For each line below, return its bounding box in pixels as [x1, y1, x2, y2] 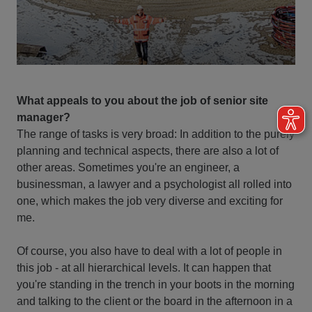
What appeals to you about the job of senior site [17, 94, 268, 107]
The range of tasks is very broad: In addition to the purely [17, 127, 295, 140]
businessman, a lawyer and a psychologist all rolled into [17, 178, 292, 190]
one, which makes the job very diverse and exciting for [17, 194, 283, 207]
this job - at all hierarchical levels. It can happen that [17, 261, 271, 274]
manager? [17, 111, 70, 123]
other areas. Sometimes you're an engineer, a [17, 161, 240, 173]
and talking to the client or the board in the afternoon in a [17, 295, 292, 307]
